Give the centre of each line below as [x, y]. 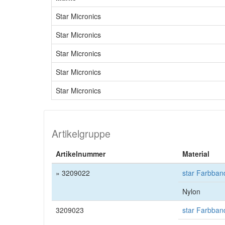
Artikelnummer [81, 154]
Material [196, 154]
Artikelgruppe [81, 134]
